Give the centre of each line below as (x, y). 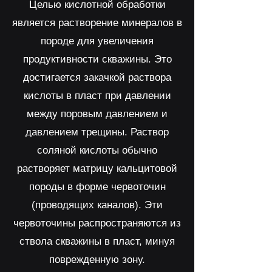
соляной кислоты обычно (97, 150)
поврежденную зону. (97, 260)
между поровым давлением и (97, 114)
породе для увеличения (97, 41)
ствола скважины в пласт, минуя (97, 241)
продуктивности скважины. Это (97, 59)
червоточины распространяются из (97, 223)
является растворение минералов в (97, 23)
